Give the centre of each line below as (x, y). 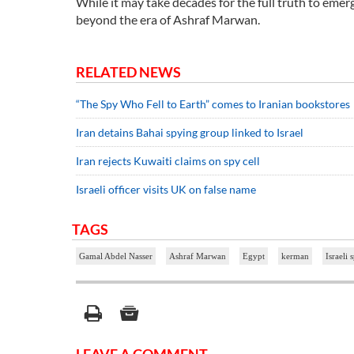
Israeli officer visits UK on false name (166, 190)
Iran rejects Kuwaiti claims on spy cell (168, 161)
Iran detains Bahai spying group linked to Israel (190, 133)
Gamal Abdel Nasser (116, 256)
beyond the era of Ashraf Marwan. (168, 20)
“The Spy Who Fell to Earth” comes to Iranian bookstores (213, 104)
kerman (295, 256)
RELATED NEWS (128, 72)
